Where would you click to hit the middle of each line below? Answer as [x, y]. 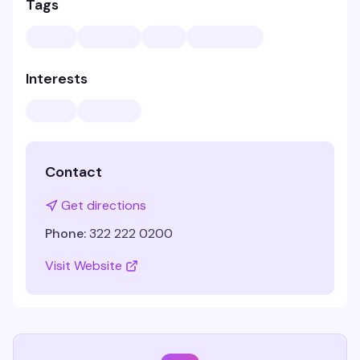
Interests [57, 79]
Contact [74, 172]
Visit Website [84, 266]
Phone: [65, 233]
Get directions [104, 205]
